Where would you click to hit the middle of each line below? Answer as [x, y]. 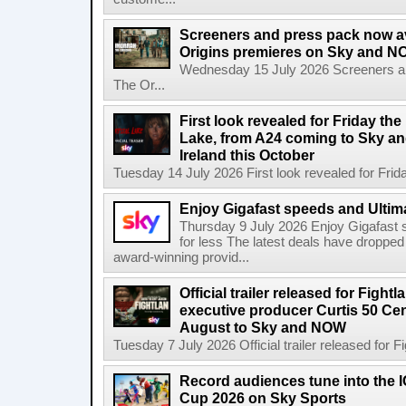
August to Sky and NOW [263, 327]
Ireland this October [247, 155]
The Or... [139, 85]
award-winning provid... [181, 257]
